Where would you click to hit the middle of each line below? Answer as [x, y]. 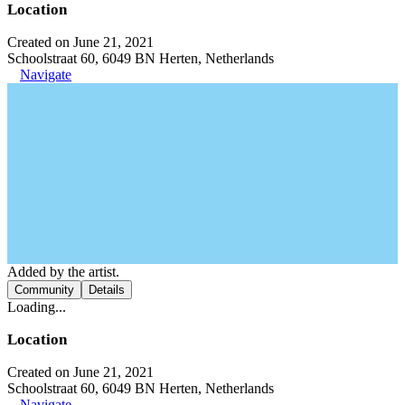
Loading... [37, 306]
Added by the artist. [63, 271]
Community [44, 289]
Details [107, 289]
